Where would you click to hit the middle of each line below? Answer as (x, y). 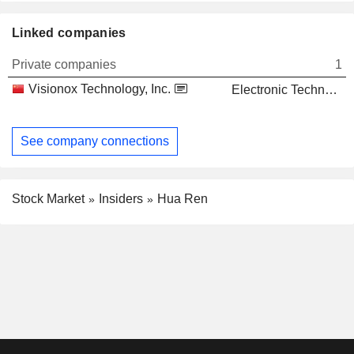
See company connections (95, 141)
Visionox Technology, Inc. (100, 89)
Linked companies (69, 33)
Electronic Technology (331, 90)
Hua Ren (183, 198)
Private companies (64, 65)
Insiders (121, 198)
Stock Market (48, 198)
